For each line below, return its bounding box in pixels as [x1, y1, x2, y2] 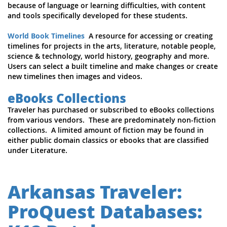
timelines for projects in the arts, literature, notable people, [8, 41, 216, 51]
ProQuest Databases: [8, 198, 202, 224]
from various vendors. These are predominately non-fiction [8, 115, 216, 125]
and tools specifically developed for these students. [8, 11, 187, 20]
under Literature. [8, 145, 67, 155]
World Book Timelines [8, 31, 85, 41]
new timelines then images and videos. [8, 71, 144, 81]
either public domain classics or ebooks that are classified [8, 135, 209, 145]
